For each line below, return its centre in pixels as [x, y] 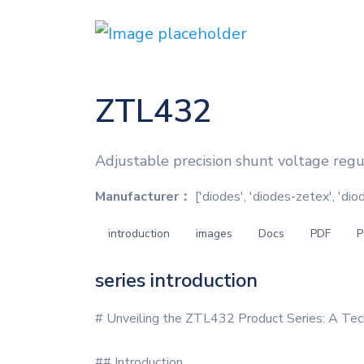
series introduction [176, 280]
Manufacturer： [143, 197]
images [214, 234]
